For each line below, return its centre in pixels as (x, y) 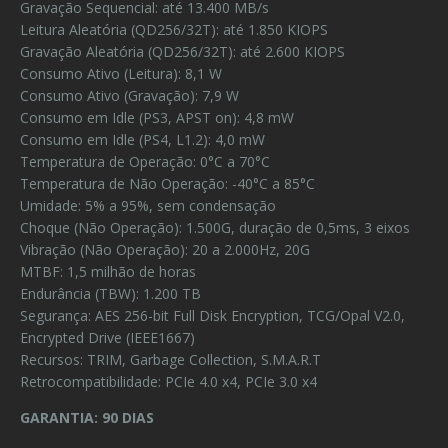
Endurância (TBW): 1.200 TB (110, 293)
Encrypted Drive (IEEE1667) (107, 337)
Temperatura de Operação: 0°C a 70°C (145, 161)
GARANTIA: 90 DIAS (87, 417)
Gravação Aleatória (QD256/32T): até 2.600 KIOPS (182, 51)
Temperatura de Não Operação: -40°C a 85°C (167, 183)
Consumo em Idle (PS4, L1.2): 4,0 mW (142, 139)
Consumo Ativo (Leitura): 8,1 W (121, 73)
